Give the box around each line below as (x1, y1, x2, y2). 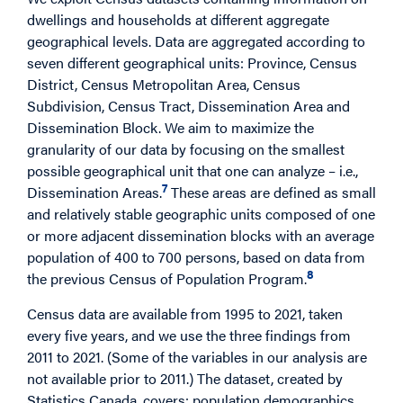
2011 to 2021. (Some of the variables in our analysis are (27, 345, 367, 367)
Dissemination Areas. (27, 182, 162, 203)
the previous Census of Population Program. (27, 268, 307, 290)
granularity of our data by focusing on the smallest (27, 138, 345, 159)
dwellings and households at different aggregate (27, 8, 329, 30)
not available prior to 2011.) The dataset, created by (27, 367, 343, 389)
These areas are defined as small (167, 182, 376, 203)
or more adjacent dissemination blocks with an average (27, 225, 374, 246)
